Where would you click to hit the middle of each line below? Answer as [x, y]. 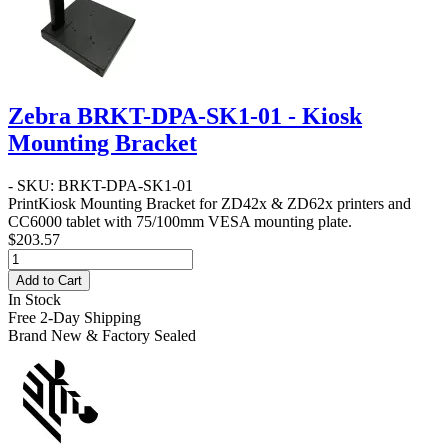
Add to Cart [49, 281]
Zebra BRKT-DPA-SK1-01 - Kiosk [185, 116]
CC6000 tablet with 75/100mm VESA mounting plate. [180, 222]
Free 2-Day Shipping [74, 318]
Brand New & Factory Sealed [102, 336]
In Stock [34, 300]
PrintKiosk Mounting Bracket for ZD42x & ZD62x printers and [209, 204]
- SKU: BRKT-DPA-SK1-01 [100, 186]
